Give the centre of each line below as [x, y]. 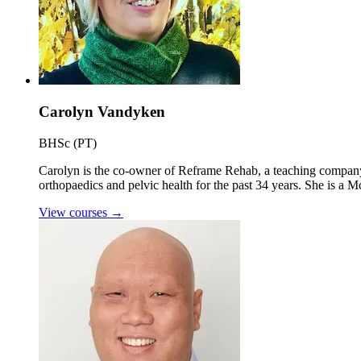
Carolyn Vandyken [102, 112]
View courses [75, 212]
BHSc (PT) [68, 143]
